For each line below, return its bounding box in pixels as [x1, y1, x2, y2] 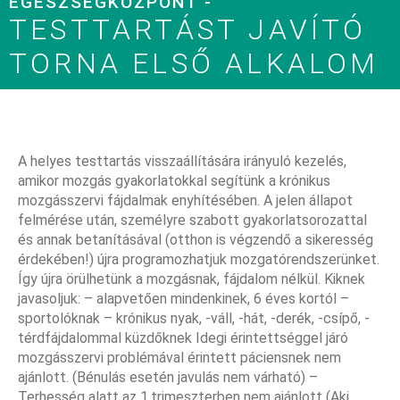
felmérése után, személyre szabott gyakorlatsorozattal [18, 212, 367, 229]
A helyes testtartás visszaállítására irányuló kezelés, [18, 153, 346, 171]
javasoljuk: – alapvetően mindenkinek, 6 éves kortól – [18, 290, 349, 308]
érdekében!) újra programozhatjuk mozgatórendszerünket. [18, 251, 379, 269]
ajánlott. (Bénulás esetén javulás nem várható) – [18, 369, 318, 387]
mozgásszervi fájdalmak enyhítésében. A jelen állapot [18, 192, 353, 210]
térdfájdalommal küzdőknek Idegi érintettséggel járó [18, 329, 348, 347]
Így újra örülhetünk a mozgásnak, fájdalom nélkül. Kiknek [18, 271, 365, 288]
